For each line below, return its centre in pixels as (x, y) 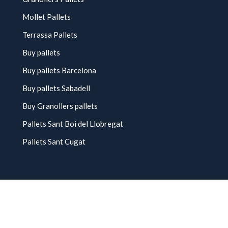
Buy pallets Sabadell (56, 88)
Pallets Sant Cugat (54, 141)
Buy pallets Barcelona (59, 70)
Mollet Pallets (47, 17)
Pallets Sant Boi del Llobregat (73, 124)
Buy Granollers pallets (60, 106)
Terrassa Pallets (50, 35)
